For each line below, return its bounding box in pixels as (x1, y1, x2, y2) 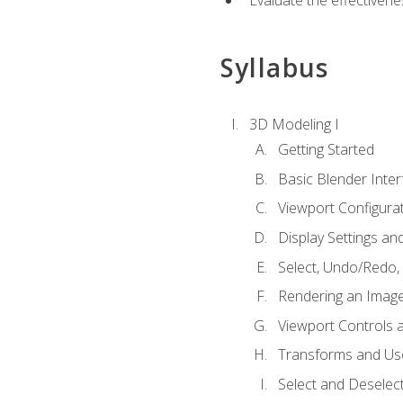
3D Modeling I (248, 113, 339, 134)
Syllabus (219, 49, 329, 85)
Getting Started (277, 139, 374, 160)
